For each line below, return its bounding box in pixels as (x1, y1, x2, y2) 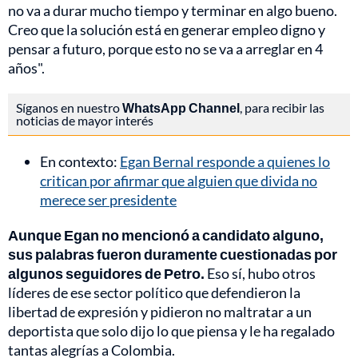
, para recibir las (240, 100, 324, 116)
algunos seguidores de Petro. (8, 265, 205, 283)
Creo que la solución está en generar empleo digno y (8, 21, 325, 39)
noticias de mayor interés (16, 113, 153, 129)
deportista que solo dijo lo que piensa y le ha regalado (8, 322, 335, 340)
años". (8, 59, 45, 78)
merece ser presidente (40, 191, 177, 209)
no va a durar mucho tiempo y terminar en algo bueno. (8, 2, 337, 20)
